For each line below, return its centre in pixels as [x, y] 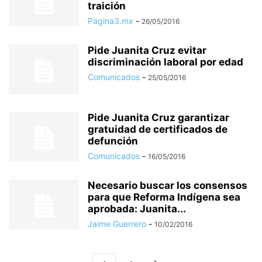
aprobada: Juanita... [137, 209]
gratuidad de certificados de [158, 129]
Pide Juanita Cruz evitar [147, 50]
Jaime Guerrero [117, 224]
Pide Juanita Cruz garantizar [158, 118]
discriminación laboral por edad [166, 62]
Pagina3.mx [111, 21]
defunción [113, 141]
